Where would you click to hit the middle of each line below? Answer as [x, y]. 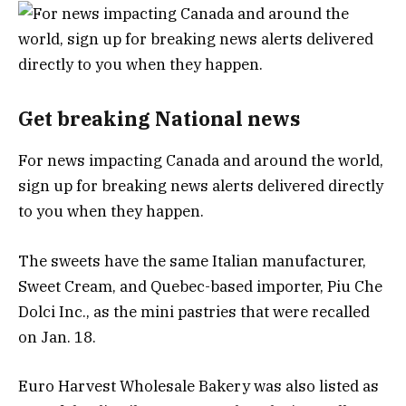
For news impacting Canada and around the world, [201, 161]
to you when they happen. [111, 212]
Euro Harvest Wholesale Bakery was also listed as [198, 386]
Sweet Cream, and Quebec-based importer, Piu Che [200, 286]
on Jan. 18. [57, 337]
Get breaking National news [159, 118]
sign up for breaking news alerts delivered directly [201, 186]
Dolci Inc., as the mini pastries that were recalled [194, 311]
